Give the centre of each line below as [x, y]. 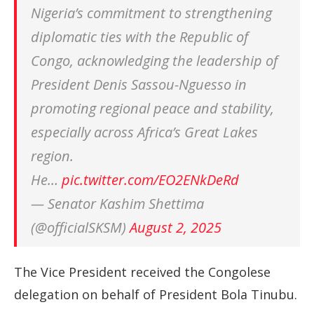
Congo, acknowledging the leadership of [154, 61]
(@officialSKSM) [80, 227]
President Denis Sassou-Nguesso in [139, 84]
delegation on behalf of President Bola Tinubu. [156, 294]
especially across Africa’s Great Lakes [144, 132]
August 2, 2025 [176, 227]
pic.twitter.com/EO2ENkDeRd [150, 180]
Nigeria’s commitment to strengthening [151, 13]
